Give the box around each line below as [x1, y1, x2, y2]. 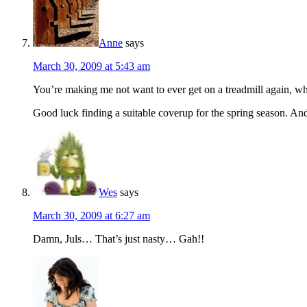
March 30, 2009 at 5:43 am [33, 60, 150, 73]
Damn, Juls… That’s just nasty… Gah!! [33, 233, 204, 245]
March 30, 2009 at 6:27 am [33, 210, 150, 222]
